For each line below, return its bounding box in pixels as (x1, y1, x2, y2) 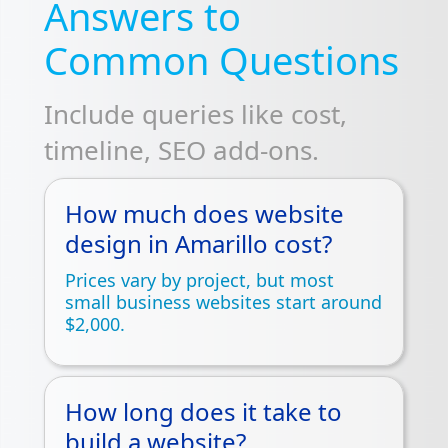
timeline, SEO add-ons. (44, 131, 319, 168)
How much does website (65, 196, 344, 230)
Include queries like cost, (44, 95, 347, 132)
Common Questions (44, 33, 399, 86)
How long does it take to (65, 394, 342, 428)
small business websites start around (65, 289, 382, 314)
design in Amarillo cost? (65, 226, 332, 260)
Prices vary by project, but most (65, 267, 334, 292)
